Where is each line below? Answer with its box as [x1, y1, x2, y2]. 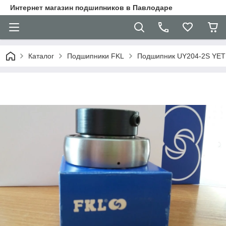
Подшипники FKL [67, 52, 124, 60]
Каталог [28, 52, 54, 60]
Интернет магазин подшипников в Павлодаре [10, 4, 173, 12]
